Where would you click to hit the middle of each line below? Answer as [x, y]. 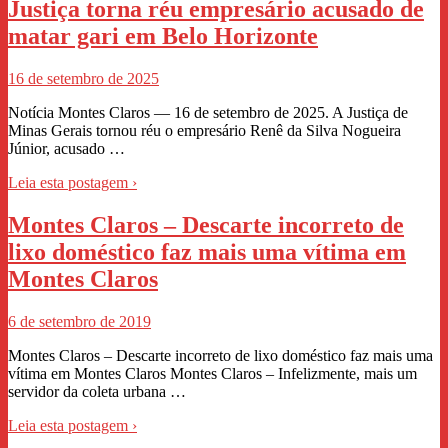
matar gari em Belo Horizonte [163, 35]
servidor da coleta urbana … [97, 391]
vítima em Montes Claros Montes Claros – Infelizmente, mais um [212, 373]
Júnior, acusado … [66, 148]
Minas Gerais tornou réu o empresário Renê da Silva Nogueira [204, 130]
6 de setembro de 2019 [79, 321]
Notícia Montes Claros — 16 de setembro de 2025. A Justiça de [208, 112]
